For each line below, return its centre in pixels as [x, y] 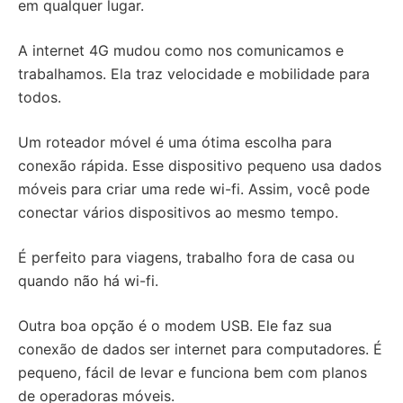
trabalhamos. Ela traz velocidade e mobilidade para [194, 74]
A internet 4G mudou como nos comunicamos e [181, 50]
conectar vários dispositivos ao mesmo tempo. [178, 212]
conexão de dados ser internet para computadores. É [200, 349]
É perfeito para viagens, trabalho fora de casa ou [186, 257]
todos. [40, 97]
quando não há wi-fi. [88, 281]
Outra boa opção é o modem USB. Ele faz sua [175, 326]
